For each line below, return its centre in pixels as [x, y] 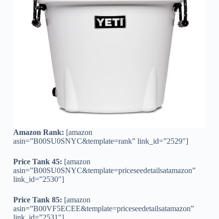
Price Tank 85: [37, 199]
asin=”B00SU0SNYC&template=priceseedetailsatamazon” [104, 170]
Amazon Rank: [38, 132]
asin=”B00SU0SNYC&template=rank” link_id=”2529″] [100, 141]
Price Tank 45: [37, 161]
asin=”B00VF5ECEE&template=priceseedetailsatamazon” [103, 208]
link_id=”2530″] [38, 179]
